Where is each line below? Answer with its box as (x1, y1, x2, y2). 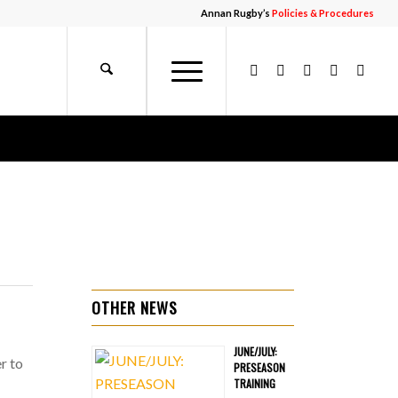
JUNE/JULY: (234, 343, 278, 359)
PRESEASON (234, 359, 286, 375)
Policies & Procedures (272, 7, 375, 19)
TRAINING (234, 375, 276, 391)
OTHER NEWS (92, 295, 179, 319)
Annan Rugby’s (201, 7, 273, 19)
